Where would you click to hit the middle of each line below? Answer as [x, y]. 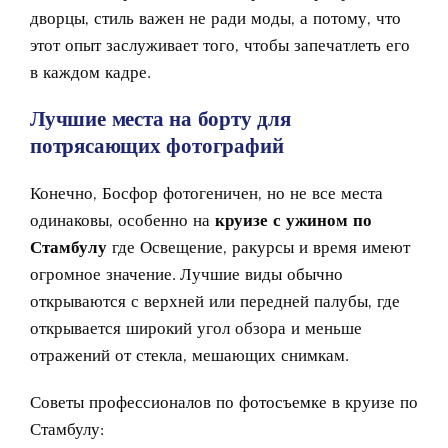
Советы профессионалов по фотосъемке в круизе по [224, 401]
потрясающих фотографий [157, 145]
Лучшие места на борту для [160, 118]
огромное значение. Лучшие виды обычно [186, 273]
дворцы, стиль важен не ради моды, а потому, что [215, 17]
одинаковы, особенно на [122, 219]
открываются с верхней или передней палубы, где [215, 300]
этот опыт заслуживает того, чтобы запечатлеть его [220, 44]
